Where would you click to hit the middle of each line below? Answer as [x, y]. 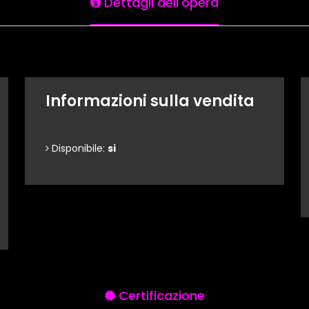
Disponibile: [78, 148]
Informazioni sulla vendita [150, 101]
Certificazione [160, 296]
